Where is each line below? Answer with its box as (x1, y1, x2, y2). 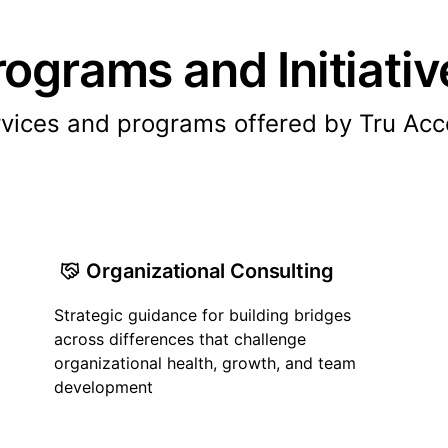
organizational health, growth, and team (54, 353, 357, 373)
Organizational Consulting (86, 259, 334, 283)
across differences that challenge (54, 329, 307, 349)
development (54, 377, 154, 397)
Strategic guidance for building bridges (54, 305, 352, 325)
